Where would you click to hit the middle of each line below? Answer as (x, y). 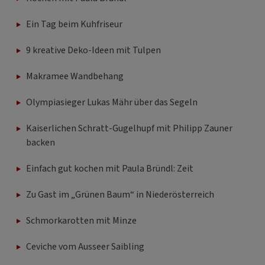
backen (41, 142)
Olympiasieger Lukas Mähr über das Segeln (112, 102)
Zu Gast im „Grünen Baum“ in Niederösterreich (120, 194)
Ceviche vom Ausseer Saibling (85, 246)
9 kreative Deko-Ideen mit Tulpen (93, 50)
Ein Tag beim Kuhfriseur (74, 24)
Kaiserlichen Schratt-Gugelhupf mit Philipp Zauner (129, 128)
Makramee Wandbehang (75, 76)
